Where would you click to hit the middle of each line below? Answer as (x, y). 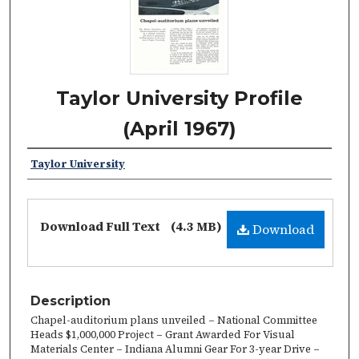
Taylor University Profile (179, 98)
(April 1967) (179, 128)
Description (71, 301)
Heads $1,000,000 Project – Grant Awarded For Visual (163, 334)
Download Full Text (101, 226)
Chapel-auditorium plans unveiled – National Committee (174, 320)
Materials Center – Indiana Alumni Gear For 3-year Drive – (175, 349)
